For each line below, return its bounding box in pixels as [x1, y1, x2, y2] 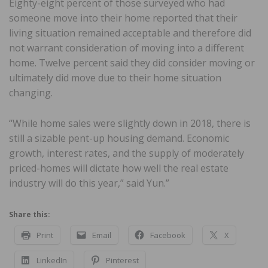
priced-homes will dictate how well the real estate [9, 162, 229, 175]
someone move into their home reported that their [9, 11, 237, 25]
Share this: [9, 209, 50, 220]
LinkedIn [36, 255, 67, 266]
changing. [9, 86, 53, 100]
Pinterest [106, 255, 139, 266]
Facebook [150, 230, 185, 241]
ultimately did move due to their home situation [9, 71, 221, 85]
